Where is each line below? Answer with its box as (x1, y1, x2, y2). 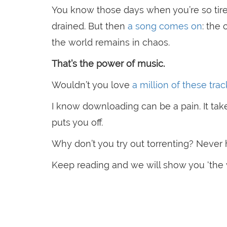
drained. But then (52, 21, 125, 32)
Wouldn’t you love (52, 80, 132, 91)
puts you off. (52, 117, 103, 128)
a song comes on (125, 21, 202, 32)
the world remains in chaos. (52, 37, 170, 48)
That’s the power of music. (52, 58, 165, 69)
